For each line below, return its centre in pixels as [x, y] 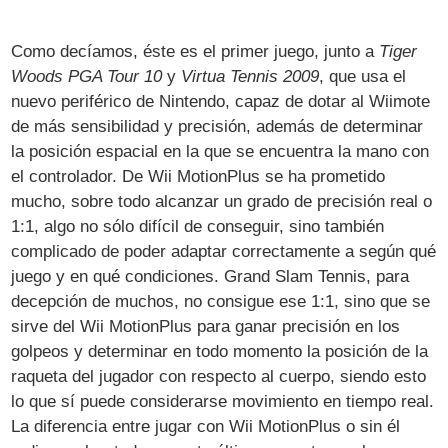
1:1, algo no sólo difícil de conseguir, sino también [198, 226]
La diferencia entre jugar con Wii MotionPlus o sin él [206, 426]
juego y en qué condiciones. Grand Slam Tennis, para [210, 276]
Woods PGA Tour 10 [87, 76]
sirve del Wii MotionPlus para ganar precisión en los [206, 326]
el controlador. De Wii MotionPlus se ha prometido [198, 176]
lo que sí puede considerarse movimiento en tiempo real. [223, 401]
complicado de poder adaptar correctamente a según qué [224, 251]
